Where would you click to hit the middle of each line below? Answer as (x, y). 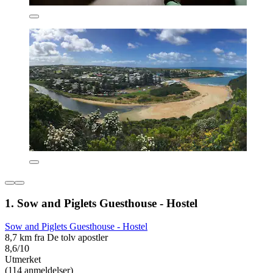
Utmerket (23, 260)
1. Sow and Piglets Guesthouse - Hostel (101, 203)
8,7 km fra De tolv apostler (56, 238)
